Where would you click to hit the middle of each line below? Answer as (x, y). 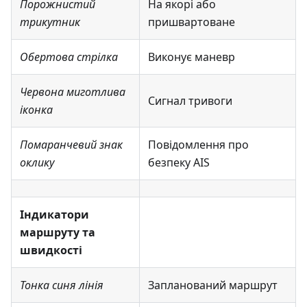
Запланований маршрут (213, 285)
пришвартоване (192, 22)
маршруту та (58, 232)
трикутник (50, 22)
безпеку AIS (179, 162)
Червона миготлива (73, 91)
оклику (37, 162)
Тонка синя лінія (62, 285)
